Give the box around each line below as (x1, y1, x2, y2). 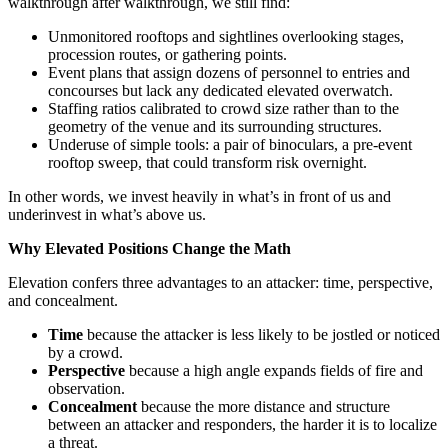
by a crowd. (48, 343, 123, 361)
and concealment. (8, 291, 118, 309)
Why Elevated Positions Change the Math (8, 239, 291, 257)
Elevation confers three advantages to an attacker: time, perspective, (8, 273, 433, 291)
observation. (48, 379, 125, 397)
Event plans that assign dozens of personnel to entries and (48, 63, 410, 81)
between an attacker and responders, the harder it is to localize (48, 415, 437, 433)
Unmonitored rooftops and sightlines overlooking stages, (48, 27, 404, 45)
